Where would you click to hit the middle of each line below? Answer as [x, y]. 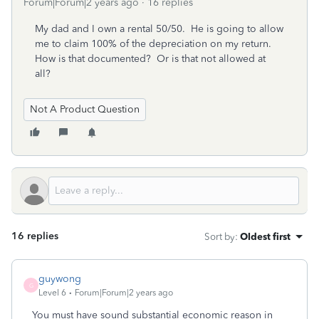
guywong [60, 279]
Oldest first [265, 236]
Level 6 [52, 293]
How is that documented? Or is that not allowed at [150, 59]
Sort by [220, 236]
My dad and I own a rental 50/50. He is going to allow [159, 29]
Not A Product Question [85, 109]
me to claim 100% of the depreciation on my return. [155, 44]
